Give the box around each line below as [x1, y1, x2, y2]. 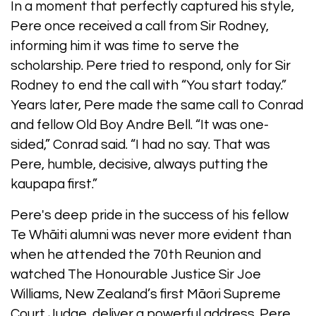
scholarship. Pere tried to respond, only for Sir [11, 58, 291, 73]
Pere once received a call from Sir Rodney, [11, 18, 269, 33]
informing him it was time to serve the [11, 38, 239, 53]
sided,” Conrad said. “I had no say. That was [11, 137, 270, 152]
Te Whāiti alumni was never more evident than [11, 227, 291, 242]
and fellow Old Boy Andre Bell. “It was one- [11, 117, 269, 132]
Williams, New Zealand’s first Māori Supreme [11, 286, 281, 301]
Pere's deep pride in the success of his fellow [11, 207, 288, 222]
